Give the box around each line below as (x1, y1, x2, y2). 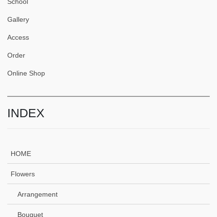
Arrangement (17, 190, 58, 198)
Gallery (7, 15, 29, 23)
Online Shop (7, 69, 45, 77)
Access (7, 33, 29, 41)
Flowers (11, 170, 35, 178)
